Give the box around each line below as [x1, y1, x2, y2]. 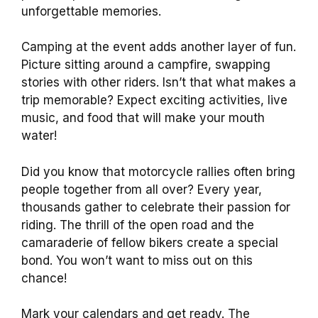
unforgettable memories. [21, 4, 161, 18]
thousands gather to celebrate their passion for [21, 199, 290, 214]
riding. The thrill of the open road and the [21, 217, 254, 232]
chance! [21, 270, 67, 285]
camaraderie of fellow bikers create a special [21, 235, 278, 250]
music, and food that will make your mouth [21, 111, 265, 125]
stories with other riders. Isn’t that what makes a [21, 75, 296, 89]
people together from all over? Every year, [21, 182, 262, 197]
